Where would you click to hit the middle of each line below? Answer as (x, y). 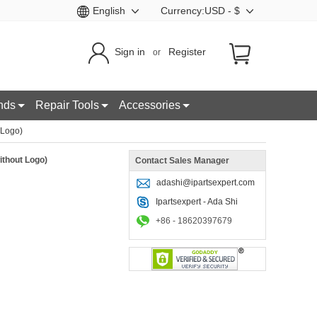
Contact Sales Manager (182, 161)
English (109, 11)
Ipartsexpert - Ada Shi (197, 202)
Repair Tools (67, 105)
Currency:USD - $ (202, 11)
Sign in (130, 52)
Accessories (150, 105)
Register (187, 52)
